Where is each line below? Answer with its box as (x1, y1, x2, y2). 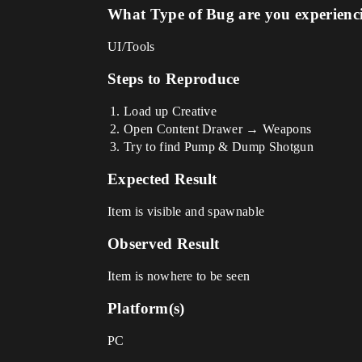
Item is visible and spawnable (107, 204, 265, 218)
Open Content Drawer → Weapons (124, 122, 312, 136)
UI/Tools (107, 40, 155, 53)
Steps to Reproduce (107, 70, 240, 87)
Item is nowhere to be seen (107, 269, 250, 283)
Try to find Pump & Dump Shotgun (124, 140, 314, 154)
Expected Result (107, 170, 217, 187)
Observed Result (107, 235, 220, 252)
